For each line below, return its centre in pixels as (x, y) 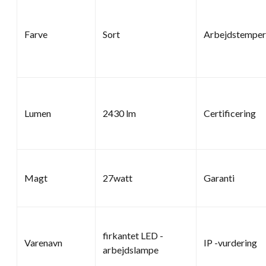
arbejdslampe (131, 249)
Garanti (219, 178)
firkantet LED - (133, 235)
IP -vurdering (230, 242)
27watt (118, 178)
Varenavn (43, 242)
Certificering (230, 113)
